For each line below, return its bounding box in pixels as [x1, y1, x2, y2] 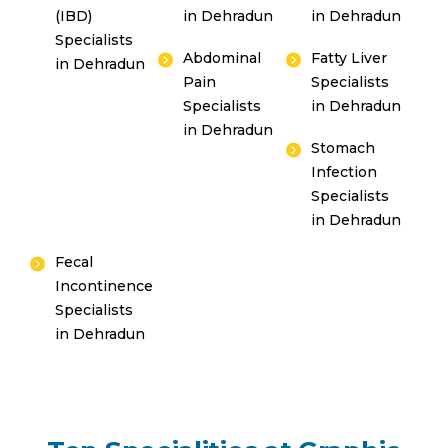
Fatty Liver [311, 49, 388, 67]
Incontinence [55, 277, 153, 295]
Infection [311, 163, 378, 181]
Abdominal [183, 49, 262, 67]
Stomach [311, 139, 376, 157]
